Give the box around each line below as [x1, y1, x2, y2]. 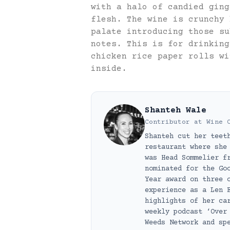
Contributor [145, 119, 190, 126]
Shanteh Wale [145, 106, 206, 116]
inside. [91, 64, 127, 74]
